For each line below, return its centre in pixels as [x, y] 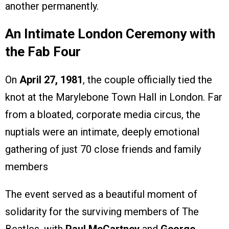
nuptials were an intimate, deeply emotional [102, 132]
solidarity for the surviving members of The [102, 212]
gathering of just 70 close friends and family [103, 150]
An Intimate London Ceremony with [110, 34]
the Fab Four [43, 52]
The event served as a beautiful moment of [101, 194]
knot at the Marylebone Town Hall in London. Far [114, 97]
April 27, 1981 [51, 80]
